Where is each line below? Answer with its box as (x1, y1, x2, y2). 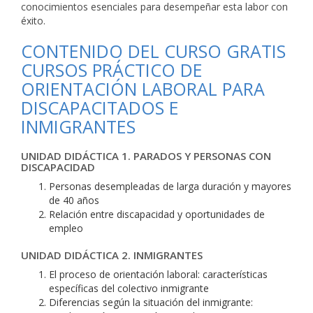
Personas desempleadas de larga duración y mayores (49, 180, 291, 193)
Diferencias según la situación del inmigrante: (49, 296, 253, 309)
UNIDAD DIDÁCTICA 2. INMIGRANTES (21, 248, 203, 262)
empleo (49, 221, 83, 235)
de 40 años (49, 194, 99, 207)
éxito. (21, 14, 45, 27)
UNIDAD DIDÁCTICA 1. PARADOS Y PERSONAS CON (21, 149, 271, 163)
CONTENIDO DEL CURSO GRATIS (21, 39, 286, 63)
